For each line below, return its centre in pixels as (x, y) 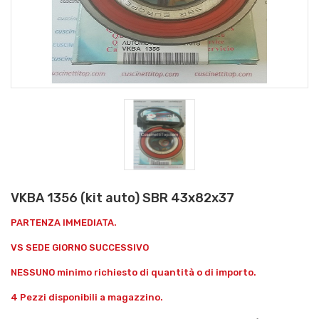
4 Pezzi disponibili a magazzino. (87, 297)
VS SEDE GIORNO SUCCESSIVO (80, 247)
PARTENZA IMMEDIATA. (64, 222)
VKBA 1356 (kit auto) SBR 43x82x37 (122, 198)
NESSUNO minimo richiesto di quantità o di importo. (134, 272)
